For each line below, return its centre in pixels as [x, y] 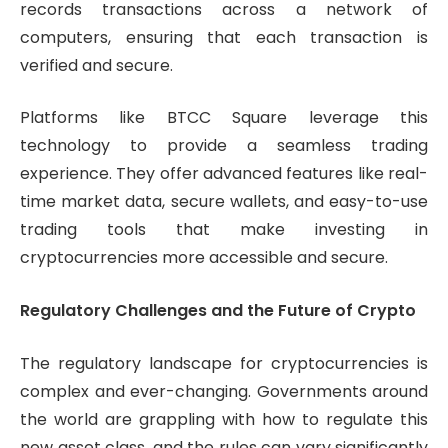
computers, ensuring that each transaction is [224, 37]
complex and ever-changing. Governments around [224, 391]
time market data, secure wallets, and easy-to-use [224, 202]
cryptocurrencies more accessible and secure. [204, 258]
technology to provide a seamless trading [224, 146]
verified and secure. [96, 65]
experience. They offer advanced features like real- [224, 174]
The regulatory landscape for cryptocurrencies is [224, 363]
